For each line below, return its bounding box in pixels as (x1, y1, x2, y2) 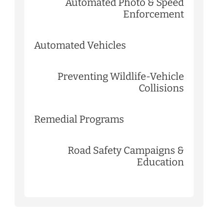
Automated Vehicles (34, 39, 126, 51)
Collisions (139, 82, 184, 94)
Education (137, 156, 184, 168)
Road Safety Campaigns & (68, 144, 184, 156)
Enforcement (123, 8, 184, 20)
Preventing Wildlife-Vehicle (57, 70, 184, 82)
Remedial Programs (34, 113, 124, 125)
